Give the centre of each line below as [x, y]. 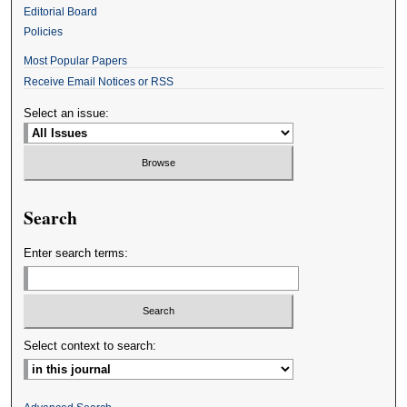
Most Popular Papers [76, 61]
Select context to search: [90, 346]
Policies [44, 32]
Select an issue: [67, 114]
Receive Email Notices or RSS [99, 82]
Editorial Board [61, 12]
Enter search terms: [76, 253]
